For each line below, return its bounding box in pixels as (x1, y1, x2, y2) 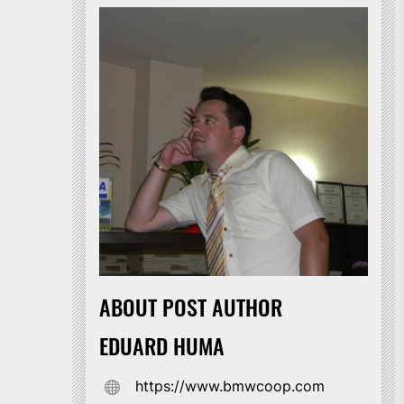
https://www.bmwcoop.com (135, 376, 325, 395)
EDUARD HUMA (99, 329, 225, 362)
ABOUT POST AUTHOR (99, 290, 282, 323)
